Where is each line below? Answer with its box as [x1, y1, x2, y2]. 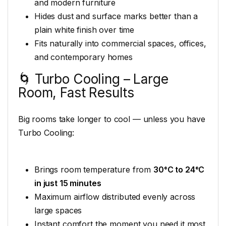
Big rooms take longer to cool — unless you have [18, 114, 205, 125]
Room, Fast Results [18, 84, 134, 100]
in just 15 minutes [34, 178, 101, 188]
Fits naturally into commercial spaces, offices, [34, 38, 206, 48]
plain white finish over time [34, 24, 135, 35]
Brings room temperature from [34, 164, 153, 175]
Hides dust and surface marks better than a [34, 11, 198, 21]
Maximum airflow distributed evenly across [34, 191, 196, 202]
